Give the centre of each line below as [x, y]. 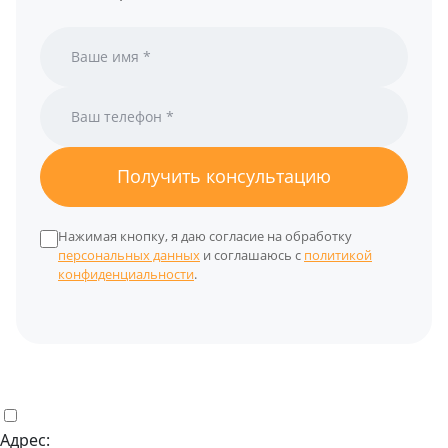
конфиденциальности [126, 273]
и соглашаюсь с [252, 254]
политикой [338, 254]
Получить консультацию [224, 176]
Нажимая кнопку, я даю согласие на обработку [205, 235]
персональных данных [129, 254]
